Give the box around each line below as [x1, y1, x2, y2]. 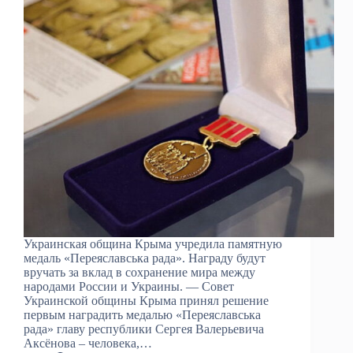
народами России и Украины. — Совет [24, 279, 234, 293]
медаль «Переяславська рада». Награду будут [24, 251, 266, 265]
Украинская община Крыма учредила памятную [24, 236, 282, 251]
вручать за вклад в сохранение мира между [24, 265, 255, 279]
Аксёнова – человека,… [24, 336, 152, 350]
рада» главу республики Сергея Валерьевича [24, 321, 264, 336]
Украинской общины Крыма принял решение [24, 293, 269, 307]
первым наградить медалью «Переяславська [24, 307, 261, 321]
